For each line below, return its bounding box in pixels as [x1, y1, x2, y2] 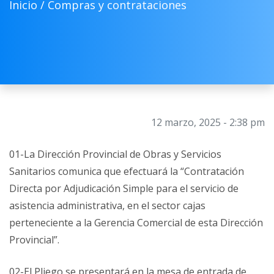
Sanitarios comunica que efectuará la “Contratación [9, 165, 244, 178]
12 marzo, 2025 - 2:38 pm [151, 116, 265, 129]
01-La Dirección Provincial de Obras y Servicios [9, 147, 221, 161]
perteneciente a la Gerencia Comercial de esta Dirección [9, 216, 263, 229]
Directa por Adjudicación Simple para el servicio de [9, 182, 239, 195]
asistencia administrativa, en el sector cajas [9, 199, 206, 212]
